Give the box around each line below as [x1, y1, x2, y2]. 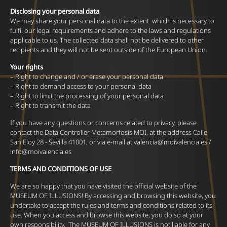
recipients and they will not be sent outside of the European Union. [10, 45, 207, 54]
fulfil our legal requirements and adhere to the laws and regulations [10, 26, 211, 35]
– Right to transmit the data [10, 101, 91, 110]
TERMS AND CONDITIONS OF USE [10, 164, 111, 173]
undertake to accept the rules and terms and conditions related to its [10, 201, 212, 210]
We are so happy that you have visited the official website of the [10, 181, 197, 191]
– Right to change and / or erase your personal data [10, 72, 163, 81]
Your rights [10, 62, 43, 71]
